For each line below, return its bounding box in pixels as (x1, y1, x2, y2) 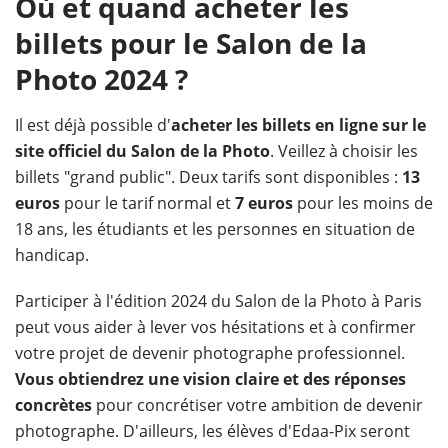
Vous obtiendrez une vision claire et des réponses (15, 367, 406, 390)
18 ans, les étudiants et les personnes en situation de (15, 217, 415, 240)
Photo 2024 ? (15, 59, 188, 98)
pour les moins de (293, 191, 433, 214)
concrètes (15, 393, 96, 416)
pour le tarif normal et (64, 191, 231, 214)
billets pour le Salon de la (15, 23, 367, 62)
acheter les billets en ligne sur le (171, 113, 426, 136)
